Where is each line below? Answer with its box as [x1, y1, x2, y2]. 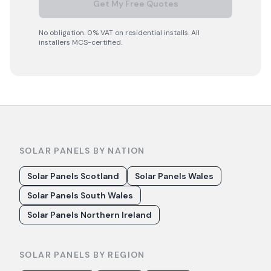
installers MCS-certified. [39, 38, 122, 47]
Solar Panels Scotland [27, 171, 119, 181]
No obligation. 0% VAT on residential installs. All [39, 28, 200, 38]
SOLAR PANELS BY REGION [19, 249, 145, 260]
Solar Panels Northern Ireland [27, 209, 152, 220]
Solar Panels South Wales [27, 190, 133, 201]
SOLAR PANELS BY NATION [19, 145, 145, 156]
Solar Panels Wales [135, 171, 214, 181]
